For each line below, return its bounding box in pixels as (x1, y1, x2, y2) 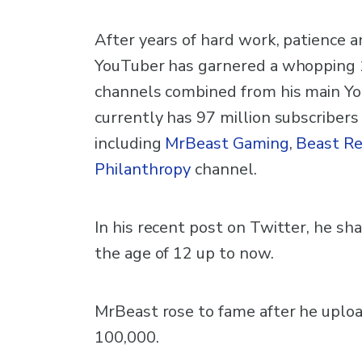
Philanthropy (95, 158, 192, 180)
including (95, 132, 166, 154)
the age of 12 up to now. (95, 242, 274, 264)
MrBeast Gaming (165, 132, 289, 154)
